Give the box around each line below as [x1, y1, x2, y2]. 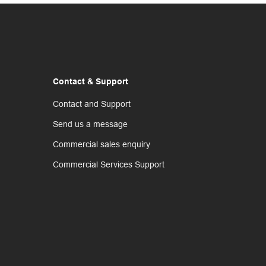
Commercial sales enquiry [52, 140, 150, 150]
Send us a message [52, 119, 128, 129]
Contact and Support [52, 99, 131, 109]
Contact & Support [52, 78, 128, 87]
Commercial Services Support [52, 160, 164, 170]
